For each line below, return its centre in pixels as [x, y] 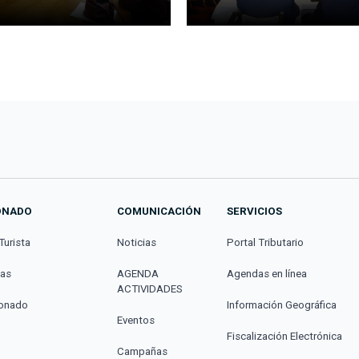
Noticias [137, 243]
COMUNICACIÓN [159, 212]
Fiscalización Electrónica [284, 337]
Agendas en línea [266, 274]
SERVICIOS [254, 212]
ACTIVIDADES [150, 289]
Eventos [136, 321]
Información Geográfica [281, 305]
